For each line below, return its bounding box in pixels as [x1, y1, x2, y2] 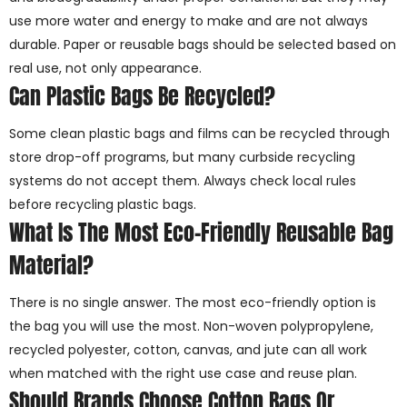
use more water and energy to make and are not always [9, 12, 368, 31]
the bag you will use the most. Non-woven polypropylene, [9, 317, 373, 336]
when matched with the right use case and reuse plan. [9, 364, 357, 383]
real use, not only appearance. [9, 59, 202, 78]
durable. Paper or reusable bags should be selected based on [9, 35, 396, 55]
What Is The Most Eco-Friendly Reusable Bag [9, 216, 393, 250]
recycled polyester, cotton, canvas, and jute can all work [9, 341, 367, 360]
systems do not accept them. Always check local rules [9, 172, 356, 191]
